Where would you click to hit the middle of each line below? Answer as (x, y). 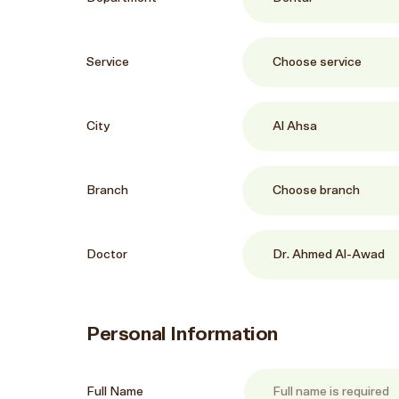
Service (108, 62)
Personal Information (182, 334)
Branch (107, 190)
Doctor (107, 254)
